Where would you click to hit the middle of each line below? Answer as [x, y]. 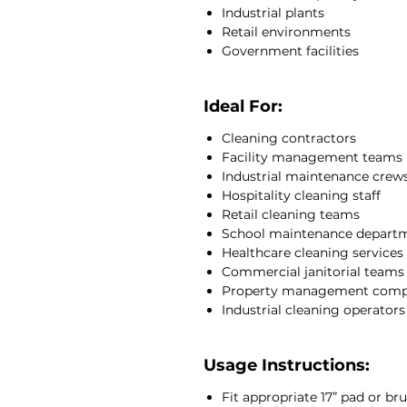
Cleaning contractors [289, 138]
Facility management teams [312, 157]
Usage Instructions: [287, 365]
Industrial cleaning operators [313, 309]
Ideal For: [243, 106]
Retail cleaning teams [291, 214]
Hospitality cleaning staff [301, 195]
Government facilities [290, 50]
